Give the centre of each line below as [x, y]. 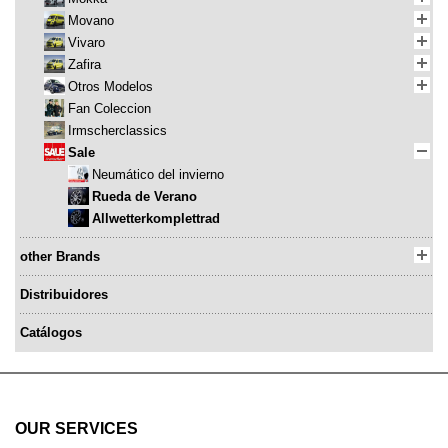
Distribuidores [64, 295]
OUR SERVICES [76, 429]
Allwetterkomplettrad [156, 219]
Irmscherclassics [117, 131]
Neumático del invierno [158, 175]
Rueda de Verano [144, 197]
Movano [91, 21]
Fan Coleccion [109, 109]
